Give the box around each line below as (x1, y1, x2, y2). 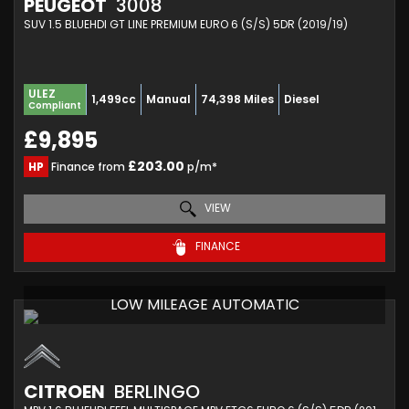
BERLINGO (110, 378, 200, 404)
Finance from (48, 158, 128, 174)
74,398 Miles (201, 90, 274, 107)
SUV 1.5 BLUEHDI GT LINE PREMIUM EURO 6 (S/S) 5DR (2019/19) (24, 16, 348, 32)
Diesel (284, 90, 320, 107)
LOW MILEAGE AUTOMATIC (110, 293, 299, 315)
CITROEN (24, 378, 105, 404)
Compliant (28, 98, 81, 112)
